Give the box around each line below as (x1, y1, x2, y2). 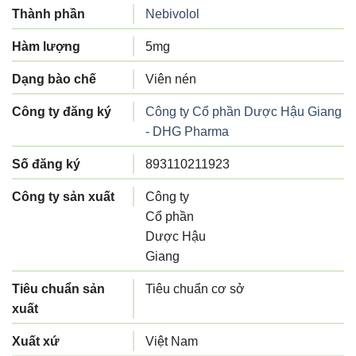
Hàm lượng (12, 39, 80, 53)
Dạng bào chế (12, 72, 96, 86)
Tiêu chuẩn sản (12, 281, 105, 296)
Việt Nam (145, 334, 198, 348)
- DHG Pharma (145, 124, 229, 138)
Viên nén (145, 72, 196, 86)
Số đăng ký (12, 157, 80, 171)
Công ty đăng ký (12, 104, 111, 118)
